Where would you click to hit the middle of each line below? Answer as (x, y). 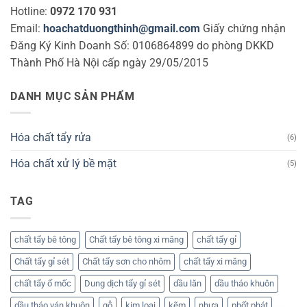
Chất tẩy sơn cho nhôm (126, 261)
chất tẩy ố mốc (43, 283)
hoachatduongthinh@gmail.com (122, 28)
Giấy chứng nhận (243, 28)
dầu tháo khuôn (244, 283)
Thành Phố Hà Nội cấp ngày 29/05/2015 (109, 62)
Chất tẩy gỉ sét (42, 261)
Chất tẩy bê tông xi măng (136, 239)
